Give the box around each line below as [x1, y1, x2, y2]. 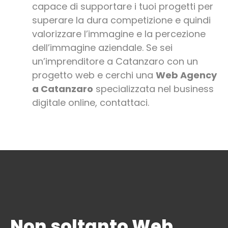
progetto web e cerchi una [32, 69, 156, 82]
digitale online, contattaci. [32, 96, 149, 109]
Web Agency [155, 69, 217, 82]
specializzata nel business [93, 82, 214, 96]
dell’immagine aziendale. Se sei [32, 41, 173, 54]
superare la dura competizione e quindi [32, 14, 211, 27]
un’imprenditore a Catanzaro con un [32, 55, 198, 68]
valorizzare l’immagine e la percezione [32, 27, 206, 41]
